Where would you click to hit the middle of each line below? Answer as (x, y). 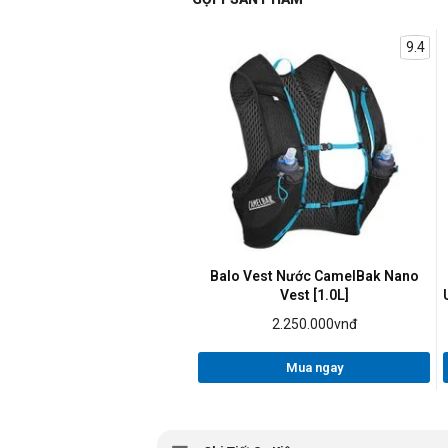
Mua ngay (314, 368)
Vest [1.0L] (314, 294)
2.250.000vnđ (314, 324)
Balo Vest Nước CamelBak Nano (314, 275)
